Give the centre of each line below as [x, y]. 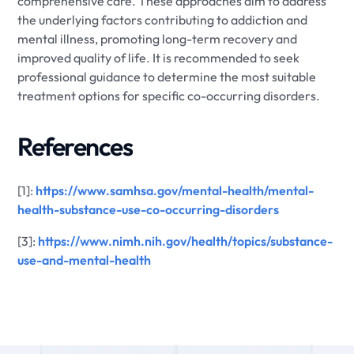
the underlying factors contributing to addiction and [163, 19]
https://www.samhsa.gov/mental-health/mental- [175, 190]
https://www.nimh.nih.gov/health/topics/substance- [186, 241]
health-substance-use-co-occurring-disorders [149, 209]
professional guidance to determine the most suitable [167, 76]
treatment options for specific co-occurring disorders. [169, 95]
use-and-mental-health [85, 260]
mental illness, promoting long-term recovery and [158, 38]
